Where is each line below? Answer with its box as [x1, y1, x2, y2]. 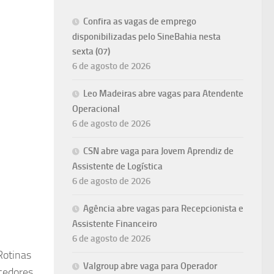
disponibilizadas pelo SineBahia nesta [72, 31, 221, 43]
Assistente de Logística [72, 161, 163, 172]
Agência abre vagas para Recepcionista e [83, 203, 243, 215]
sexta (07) [72, 46, 110, 57]
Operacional [72, 103, 120, 115]
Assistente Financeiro [72, 218, 157, 230]
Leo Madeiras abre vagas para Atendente [83, 88, 243, 100]
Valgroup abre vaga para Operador [83, 261, 217, 272]
